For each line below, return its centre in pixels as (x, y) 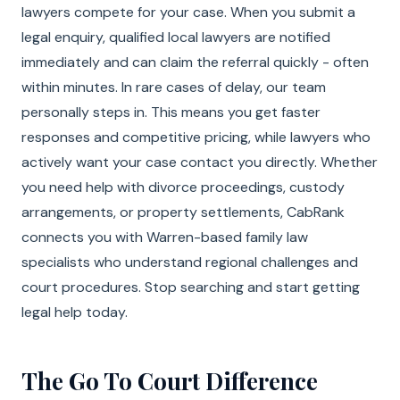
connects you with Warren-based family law (165, 237)
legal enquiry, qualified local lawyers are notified (176, 37)
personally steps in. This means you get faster (171, 112)
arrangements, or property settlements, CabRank (183, 212)
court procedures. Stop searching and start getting (191, 287)
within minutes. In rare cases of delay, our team (174, 87)
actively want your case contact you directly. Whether (200, 162)
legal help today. (75, 312)
